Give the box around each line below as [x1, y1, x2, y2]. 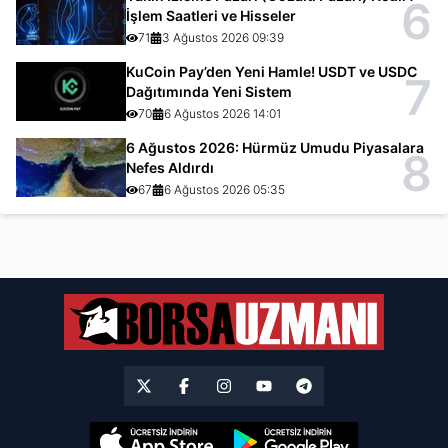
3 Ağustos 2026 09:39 [162, 29, 285, 45]
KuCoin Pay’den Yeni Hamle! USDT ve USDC [126, 62, 418, 80]
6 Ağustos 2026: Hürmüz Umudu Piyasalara [126, 138, 425, 156]
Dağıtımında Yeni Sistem [126, 82, 293, 100]
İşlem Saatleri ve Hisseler [126, 6, 297, 24]
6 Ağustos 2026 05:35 [164, 181, 286, 197]
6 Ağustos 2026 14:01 [164, 105, 282, 121]
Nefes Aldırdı [126, 158, 215, 176]
